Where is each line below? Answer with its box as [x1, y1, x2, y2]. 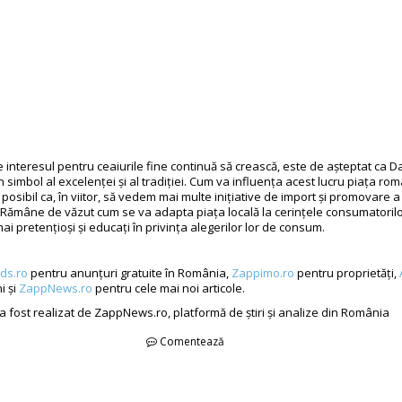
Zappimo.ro [232, 265, 294, 282]
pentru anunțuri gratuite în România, [28, 265, 232, 282]
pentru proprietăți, [294, 265, 399, 282]
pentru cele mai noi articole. [92, 280, 245, 297]
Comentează [157, 334, 224, 350]
